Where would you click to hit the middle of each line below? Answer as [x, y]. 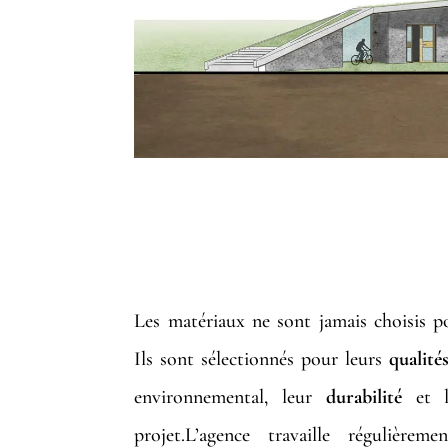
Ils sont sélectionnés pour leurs [262, 359]
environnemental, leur [230, 397]
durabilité [363, 397]
